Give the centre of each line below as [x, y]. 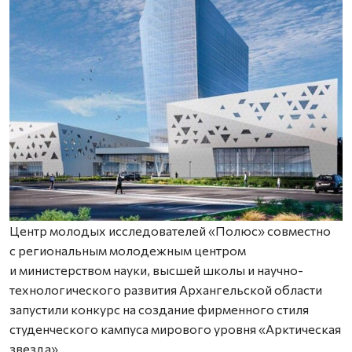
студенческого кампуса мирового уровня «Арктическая [175, 329]
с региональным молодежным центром [128, 250]
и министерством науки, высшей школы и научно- [156, 270]
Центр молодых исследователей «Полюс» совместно [170, 231]
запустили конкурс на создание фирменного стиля [159, 309]
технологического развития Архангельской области [166, 290]
